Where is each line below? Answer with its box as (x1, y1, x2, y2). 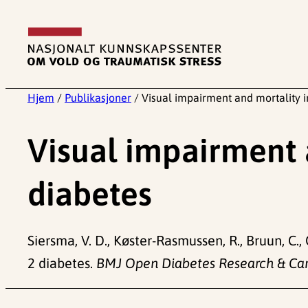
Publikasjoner (65, 91, 131, 104)
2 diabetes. (27, 255, 96, 272)
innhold (5, 54, 50, 69)
